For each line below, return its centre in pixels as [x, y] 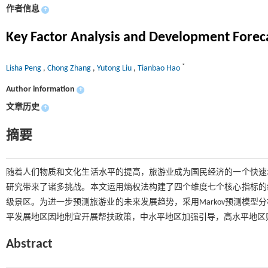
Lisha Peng [25, 68]
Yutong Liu [115, 68]
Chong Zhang [70, 68]
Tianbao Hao [160, 68]
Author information [40, 89]
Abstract [29, 244]
